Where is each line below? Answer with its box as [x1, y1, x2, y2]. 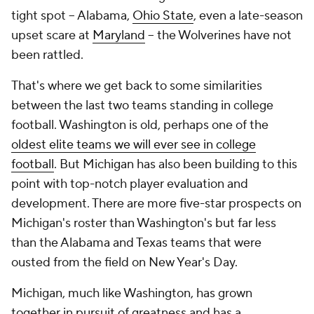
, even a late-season [193, 8, 303, 24]
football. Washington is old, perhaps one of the [11, 117, 268, 133]
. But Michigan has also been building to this [54, 156, 297, 172]
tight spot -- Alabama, [11, 8, 132, 24]
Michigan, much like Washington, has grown [11, 285, 252, 301]
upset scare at [11, 27, 93, 43]
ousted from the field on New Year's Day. [11, 254, 240, 271]
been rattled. [11, 47, 83, 63]
